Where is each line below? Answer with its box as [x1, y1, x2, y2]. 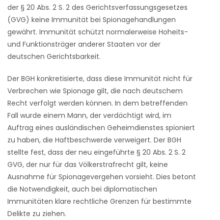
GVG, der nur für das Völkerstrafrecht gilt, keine [7, 160, 168, 169]
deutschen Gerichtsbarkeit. [7, 52, 101, 61]
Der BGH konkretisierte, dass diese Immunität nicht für [7, 74, 192, 83]
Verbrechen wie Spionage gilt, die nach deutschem [7, 86, 183, 96]
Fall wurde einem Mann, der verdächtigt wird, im [7, 110, 171, 120]
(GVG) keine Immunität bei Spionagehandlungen [7, 15, 176, 25]
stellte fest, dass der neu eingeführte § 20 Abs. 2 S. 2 [7, 147, 186, 157]
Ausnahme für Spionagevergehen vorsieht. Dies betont [7, 172, 196, 182]
